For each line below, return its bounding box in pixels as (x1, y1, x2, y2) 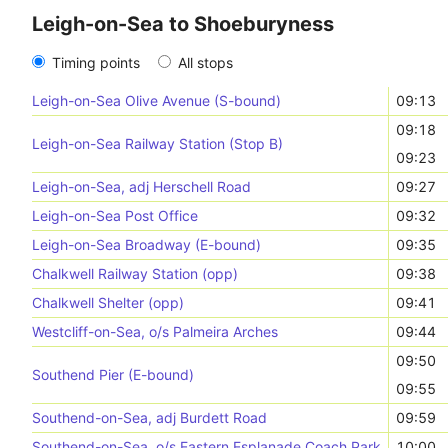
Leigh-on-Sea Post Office (32, 207, 198, 224)
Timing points (52, 54, 140, 71)
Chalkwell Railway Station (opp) (32, 265, 238, 282)
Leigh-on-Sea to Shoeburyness (32, 12, 334, 36)
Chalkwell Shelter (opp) (32, 294, 184, 311)
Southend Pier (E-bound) (32, 366, 194, 383)
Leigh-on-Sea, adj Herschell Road (32, 178, 251, 195)
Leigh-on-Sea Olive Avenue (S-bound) (32, 92, 281, 109)
